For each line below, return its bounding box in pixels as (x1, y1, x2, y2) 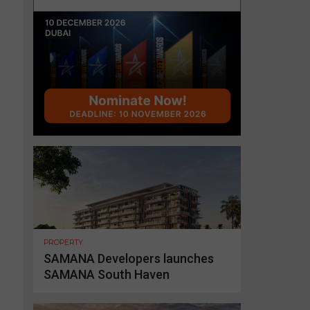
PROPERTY (44, 237, 83, 247)
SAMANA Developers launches (44, 250, 214, 266)
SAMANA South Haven (44, 266, 170, 282)
